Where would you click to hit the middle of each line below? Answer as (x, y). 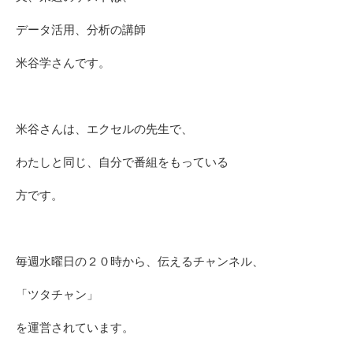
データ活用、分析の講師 (81, 30)
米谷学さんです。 (63, 63)
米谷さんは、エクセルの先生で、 (104, 129)
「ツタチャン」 (57, 295)
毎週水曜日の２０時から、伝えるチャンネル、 (140, 262)
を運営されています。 (75, 328)
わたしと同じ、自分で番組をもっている (122, 162)
